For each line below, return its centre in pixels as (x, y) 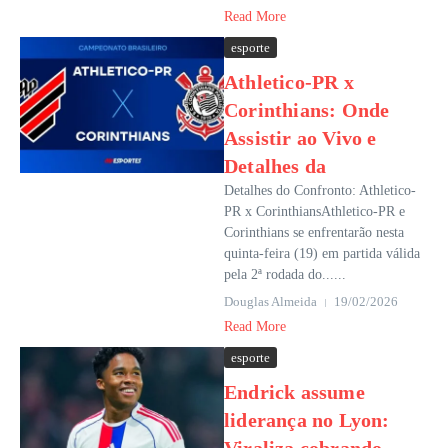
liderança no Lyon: (307, 420)
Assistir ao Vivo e (300, 138)
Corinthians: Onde (307, 110)
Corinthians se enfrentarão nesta (314, 232)
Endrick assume (294, 392)
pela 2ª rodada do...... (285, 274)
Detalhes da (275, 166)
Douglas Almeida (270, 301)
